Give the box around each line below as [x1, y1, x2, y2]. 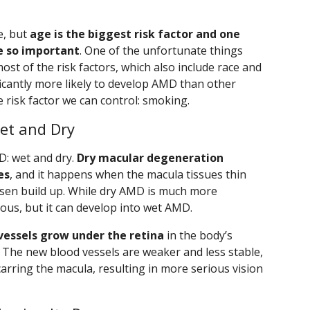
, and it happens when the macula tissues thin [10, 167, 246, 183]
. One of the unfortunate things [80, 43, 243, 59]
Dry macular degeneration [77, 150, 224, 166]
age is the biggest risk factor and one [30, 26, 240, 42]
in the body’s [164, 228, 232, 244]
